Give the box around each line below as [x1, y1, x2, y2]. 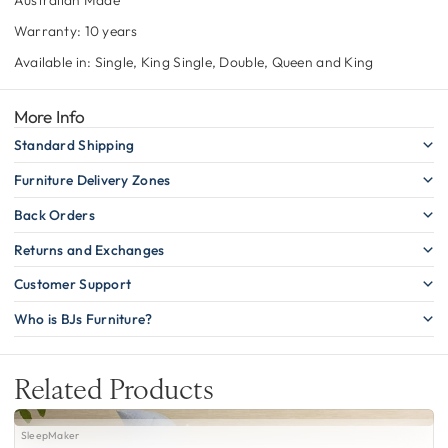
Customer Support [13, 275, 132, 294]
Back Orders [13, 205, 95, 224]
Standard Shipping [13, 136, 135, 155]
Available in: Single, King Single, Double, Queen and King [13, 52, 374, 71]
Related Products [13, 377, 214, 406]
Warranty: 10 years [13, 21, 138, 40]
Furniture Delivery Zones [13, 170, 171, 189]
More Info [13, 106, 86, 128]
